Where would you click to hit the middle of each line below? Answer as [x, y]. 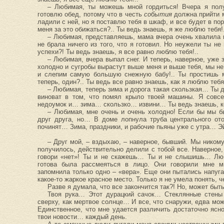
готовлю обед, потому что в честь [91, 14]
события [158, 14]
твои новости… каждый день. [82, 217]
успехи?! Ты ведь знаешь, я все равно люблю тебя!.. [118, 52]
